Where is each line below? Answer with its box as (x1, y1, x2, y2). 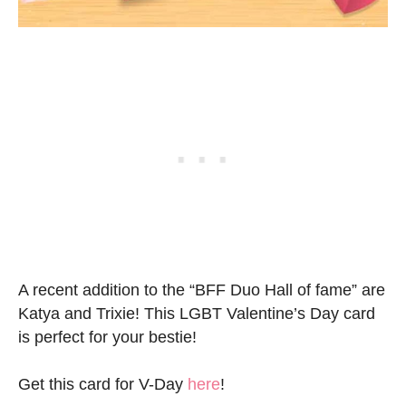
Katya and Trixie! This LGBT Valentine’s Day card (18, 304, 375, 324)
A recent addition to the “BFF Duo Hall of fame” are (18, 281, 385, 300)
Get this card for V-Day (18, 375, 188, 394)
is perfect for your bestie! (18, 328, 197, 347)
